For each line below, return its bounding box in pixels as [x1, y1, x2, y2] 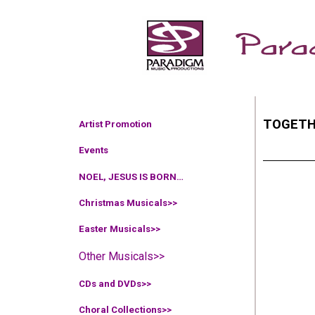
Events [79, 145, 108, 156]
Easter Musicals [79, 223, 150, 234]
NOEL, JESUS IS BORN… [79, 171, 184, 182]
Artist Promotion [79, 119, 152, 130]
